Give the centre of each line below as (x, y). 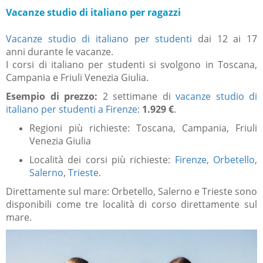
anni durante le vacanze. (60, 52)
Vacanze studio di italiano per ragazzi (93, 13)
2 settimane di (139, 97)
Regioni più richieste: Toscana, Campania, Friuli (143, 128)
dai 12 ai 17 (225, 39)
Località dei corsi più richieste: (102, 160)
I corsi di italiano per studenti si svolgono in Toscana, (131, 65)
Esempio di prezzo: (54, 97)
